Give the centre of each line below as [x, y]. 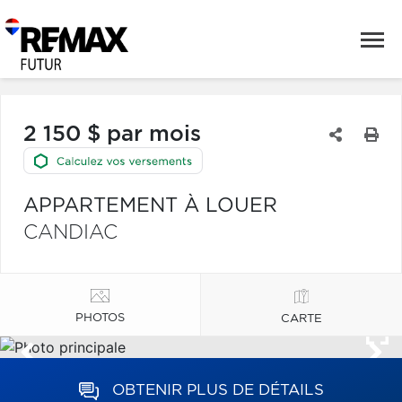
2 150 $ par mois [112, 135]
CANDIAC [70, 232]
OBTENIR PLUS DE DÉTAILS [218, 390]
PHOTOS [100, 318]
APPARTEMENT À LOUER [150, 205]
